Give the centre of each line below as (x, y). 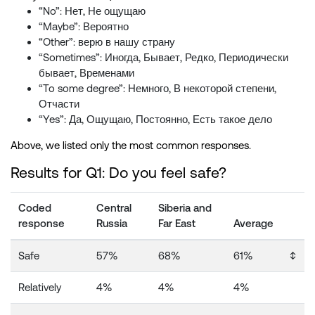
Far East (177, 224)
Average (254, 224)
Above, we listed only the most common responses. (131, 146)
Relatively (40, 288)
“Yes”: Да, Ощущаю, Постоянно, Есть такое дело (155, 120)
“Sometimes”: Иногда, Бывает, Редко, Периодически (163, 58)
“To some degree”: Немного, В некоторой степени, (157, 89)
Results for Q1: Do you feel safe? (118, 173)
